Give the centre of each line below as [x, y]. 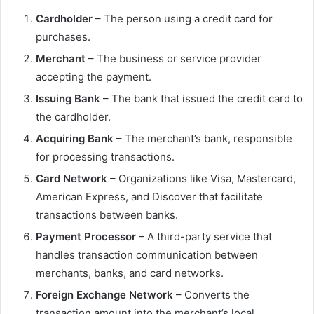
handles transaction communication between [147, 255]
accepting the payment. [94, 77]
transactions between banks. [107, 215]
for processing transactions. [105, 157]
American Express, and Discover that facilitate [149, 197]
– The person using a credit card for [183, 19]
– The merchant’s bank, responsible [203, 138]
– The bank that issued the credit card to [202, 98]
